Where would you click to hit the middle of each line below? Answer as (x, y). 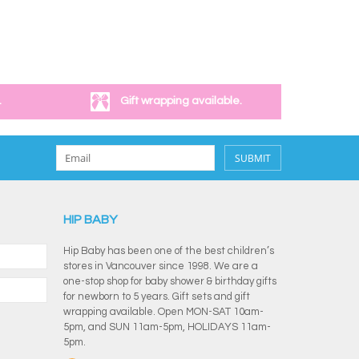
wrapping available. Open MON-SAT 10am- (163, 311)
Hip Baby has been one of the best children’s (168, 250)
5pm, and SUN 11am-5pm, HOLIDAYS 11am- (167, 327)
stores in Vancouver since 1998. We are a (160, 266)
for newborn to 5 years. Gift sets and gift (156, 296)
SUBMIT (253, 158)
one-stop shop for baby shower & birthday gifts (169, 281)
